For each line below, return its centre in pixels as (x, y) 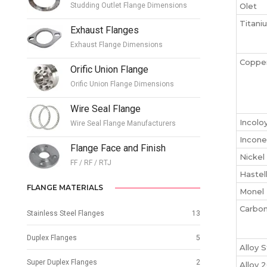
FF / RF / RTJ (91, 162)
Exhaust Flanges (105, 30)
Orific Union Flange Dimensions (122, 84)
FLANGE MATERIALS (65, 188)
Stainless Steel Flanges (66, 214)
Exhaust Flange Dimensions (117, 44)
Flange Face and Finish (118, 148)
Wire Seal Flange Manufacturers (123, 123)
